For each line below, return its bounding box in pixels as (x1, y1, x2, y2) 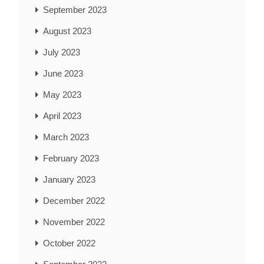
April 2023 (43, 111, 81, 121)
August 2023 (43, 26, 91, 37)
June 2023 (43, 68, 83, 79)
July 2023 (43, 47, 80, 58)
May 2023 (43, 90, 81, 100)
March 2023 (43, 132, 89, 143)
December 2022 (43, 196, 105, 206)
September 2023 (43, 5, 107, 15)
